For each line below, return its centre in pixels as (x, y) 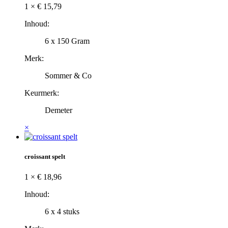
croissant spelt (45, 157)
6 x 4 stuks (62, 211)
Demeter (59, 110)
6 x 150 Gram (67, 41)
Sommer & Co (68, 76)
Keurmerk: (42, 93)
